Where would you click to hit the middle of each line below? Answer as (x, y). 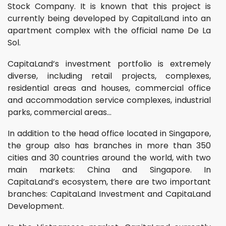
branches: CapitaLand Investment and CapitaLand (109, 194)
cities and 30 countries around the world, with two (109, 158)
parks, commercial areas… (60, 112)
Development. (36, 206)
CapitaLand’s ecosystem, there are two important (109, 182)
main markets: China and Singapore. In (109, 170)
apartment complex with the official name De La (109, 31)
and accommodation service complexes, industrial (109, 100)
